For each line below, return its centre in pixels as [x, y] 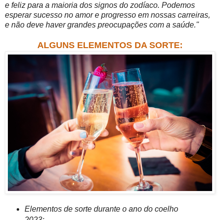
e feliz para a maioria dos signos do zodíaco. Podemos [100, 5]
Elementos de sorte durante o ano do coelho [101, 209]
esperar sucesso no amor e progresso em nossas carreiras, [108, 15]
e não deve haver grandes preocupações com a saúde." [102, 25]
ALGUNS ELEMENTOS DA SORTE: [110, 45]
